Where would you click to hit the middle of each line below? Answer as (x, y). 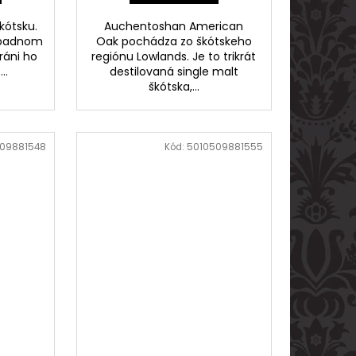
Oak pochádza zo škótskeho (174, 42)
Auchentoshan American (174, 27)
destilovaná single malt (174, 72)
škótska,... (174, 87)
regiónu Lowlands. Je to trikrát (174, 57)
